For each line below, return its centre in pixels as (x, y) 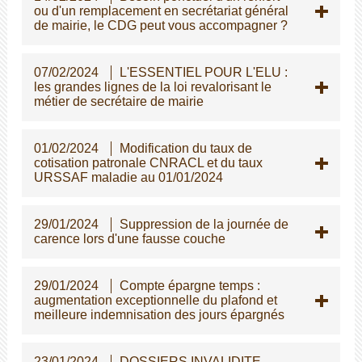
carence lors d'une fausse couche (129, 238)
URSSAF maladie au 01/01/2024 (128, 177)
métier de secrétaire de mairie (118, 101)
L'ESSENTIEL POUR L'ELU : (203, 72)
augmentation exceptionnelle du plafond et (155, 300)
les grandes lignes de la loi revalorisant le (152, 86)
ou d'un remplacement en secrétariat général (161, 11)
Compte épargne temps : (189, 285)
